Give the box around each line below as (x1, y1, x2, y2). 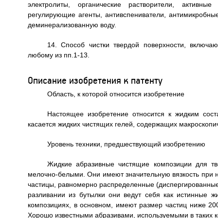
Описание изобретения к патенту (27, 73, 163, 86)
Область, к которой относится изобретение (47, 90, 184, 98)
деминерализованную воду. (27, 20, 116, 29)
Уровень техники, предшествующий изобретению (47, 140, 205, 148)
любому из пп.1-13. (27, 51, 90, 59)
